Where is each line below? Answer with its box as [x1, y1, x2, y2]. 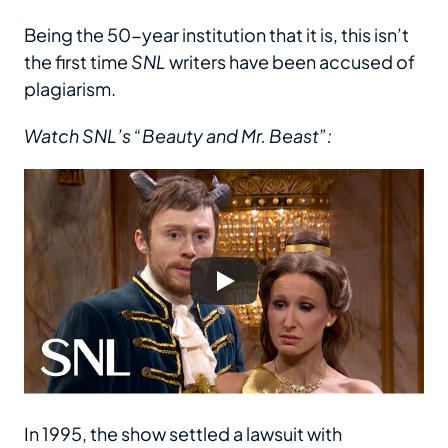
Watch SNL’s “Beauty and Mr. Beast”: [24, 123, 332, 147]
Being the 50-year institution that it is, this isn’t [24, 22, 409, 46]
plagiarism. [24, 76, 116, 100]
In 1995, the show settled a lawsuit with [24, 421, 342, 445]
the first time [24, 49, 131, 73]
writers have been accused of [166, 49, 415, 73]
